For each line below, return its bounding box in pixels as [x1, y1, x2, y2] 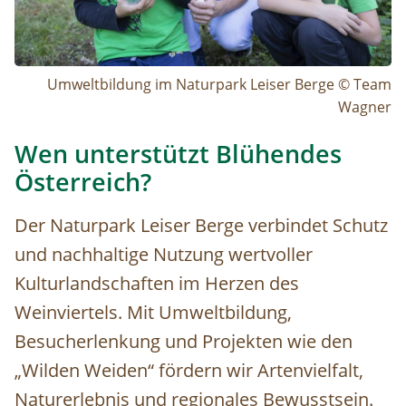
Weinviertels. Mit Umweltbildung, [14, 299, 292, 324]
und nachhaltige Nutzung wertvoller [14, 241, 313, 266]
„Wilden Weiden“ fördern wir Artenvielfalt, [14, 357, 363, 382]
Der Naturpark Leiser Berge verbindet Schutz [14, 212, 388, 237]
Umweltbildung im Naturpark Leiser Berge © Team [47, 73, 391, 94]
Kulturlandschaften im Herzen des [14, 270, 299, 295]
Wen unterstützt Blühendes [14, 137, 342, 170]
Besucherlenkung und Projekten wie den [14, 328, 353, 353]
